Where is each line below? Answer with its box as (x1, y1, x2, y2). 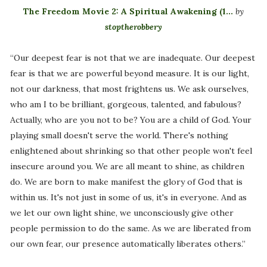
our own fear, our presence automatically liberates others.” (10, 238, 246, 250)
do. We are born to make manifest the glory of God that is (10, 176, 243, 188)
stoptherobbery (104, 21, 162, 33)
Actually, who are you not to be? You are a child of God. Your (10, 114, 252, 126)
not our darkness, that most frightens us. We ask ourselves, (10, 83, 249, 95)
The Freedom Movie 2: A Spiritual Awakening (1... (23, 6, 233, 17)
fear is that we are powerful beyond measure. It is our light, (10, 68, 249, 79)
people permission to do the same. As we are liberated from (10, 223, 251, 234)
